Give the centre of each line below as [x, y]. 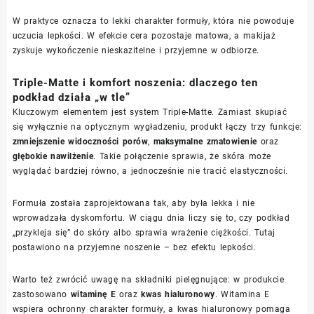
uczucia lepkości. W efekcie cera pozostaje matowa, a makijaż [144, 35]
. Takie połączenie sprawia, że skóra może [182, 156]
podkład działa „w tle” [71, 97]
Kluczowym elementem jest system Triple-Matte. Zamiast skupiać [150, 112]
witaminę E [93, 294]
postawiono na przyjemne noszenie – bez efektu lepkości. [134, 247]
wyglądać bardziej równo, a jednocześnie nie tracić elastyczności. [150, 171]
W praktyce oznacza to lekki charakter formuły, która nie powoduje [153, 21]
